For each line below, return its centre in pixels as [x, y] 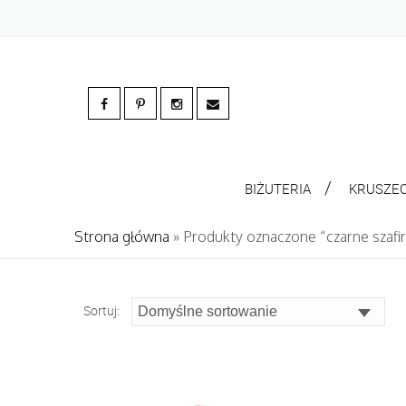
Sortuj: [103, 311]
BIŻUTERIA [277, 188]
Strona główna [122, 237]
